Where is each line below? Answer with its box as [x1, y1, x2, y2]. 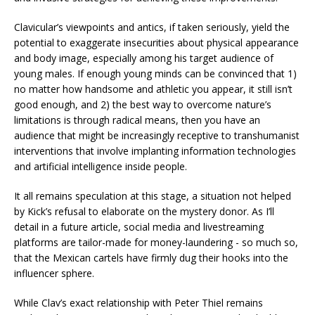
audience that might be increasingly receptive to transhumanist [14, 128, 300, 142]
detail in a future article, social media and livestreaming [14, 219, 264, 233]
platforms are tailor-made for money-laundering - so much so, [14, 235, 298, 249]
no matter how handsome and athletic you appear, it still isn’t [14, 82, 292, 96]
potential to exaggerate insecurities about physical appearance [14, 35, 299, 49]
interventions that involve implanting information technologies [14, 143, 296, 157]
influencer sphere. [14, 266, 94, 280]
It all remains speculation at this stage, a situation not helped [14, 188, 291, 202]
